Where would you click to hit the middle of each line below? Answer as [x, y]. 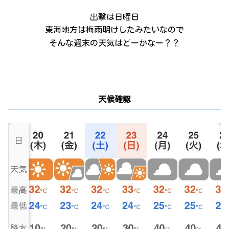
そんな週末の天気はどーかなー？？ [114, 43]
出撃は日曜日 [114, 17]
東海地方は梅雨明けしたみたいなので [114, 30]
